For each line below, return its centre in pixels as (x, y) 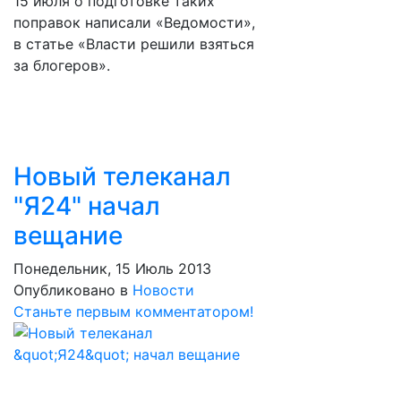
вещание (68, 235)
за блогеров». (62, 65)
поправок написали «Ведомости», (134, 22)
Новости (163, 290)
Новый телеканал (122, 176)
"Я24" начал (87, 206)
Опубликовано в (71, 290)
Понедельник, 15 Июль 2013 (112, 269)
